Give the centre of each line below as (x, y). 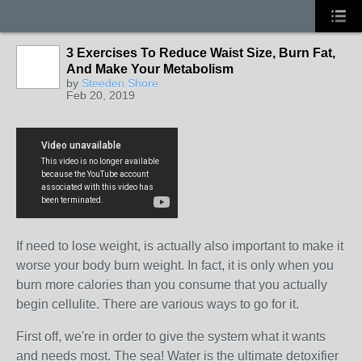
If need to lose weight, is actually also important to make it (180, 246)
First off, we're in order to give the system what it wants (171, 337)
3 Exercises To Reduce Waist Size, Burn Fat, (201, 53)
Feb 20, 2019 (101, 95)
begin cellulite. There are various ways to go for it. (158, 304)
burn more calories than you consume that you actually (172, 285)
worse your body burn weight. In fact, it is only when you (175, 265)
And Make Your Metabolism (150, 69)
